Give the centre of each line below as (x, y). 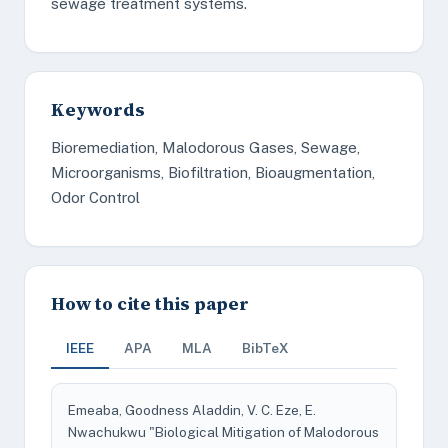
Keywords (98, 109)
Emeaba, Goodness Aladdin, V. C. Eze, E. (192, 410)
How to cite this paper (150, 303)
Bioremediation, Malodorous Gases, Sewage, (205, 147)
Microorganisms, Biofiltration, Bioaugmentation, (213, 172)
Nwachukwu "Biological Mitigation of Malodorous (223, 432)
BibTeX (265, 348)
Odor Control (95, 197)
